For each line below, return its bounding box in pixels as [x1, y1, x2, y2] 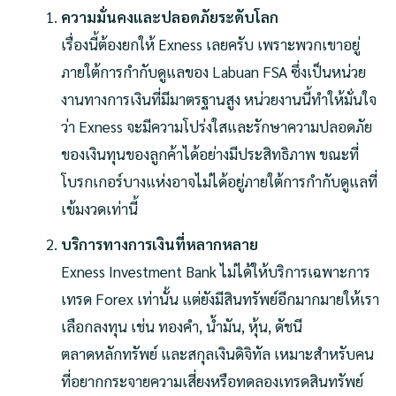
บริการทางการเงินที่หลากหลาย [61, 233, 259, 254]
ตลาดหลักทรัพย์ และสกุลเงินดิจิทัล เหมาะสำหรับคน [61, 343, 375, 363]
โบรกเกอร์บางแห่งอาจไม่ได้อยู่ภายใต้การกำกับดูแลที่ [61, 171, 378, 192]
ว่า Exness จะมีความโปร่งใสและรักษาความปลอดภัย [61, 117, 373, 137]
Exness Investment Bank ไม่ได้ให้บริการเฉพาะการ [61, 261, 371, 281]
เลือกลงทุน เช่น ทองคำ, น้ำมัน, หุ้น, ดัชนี [61, 316, 303, 336]
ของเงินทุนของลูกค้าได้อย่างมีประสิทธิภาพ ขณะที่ [61, 144, 360, 164]
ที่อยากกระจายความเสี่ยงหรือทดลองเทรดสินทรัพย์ [61, 370, 364, 391]
